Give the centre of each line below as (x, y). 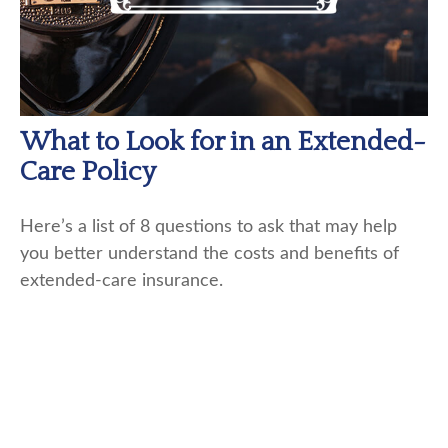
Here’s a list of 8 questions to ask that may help (208, 227)
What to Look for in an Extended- (223, 142)
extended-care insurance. (121, 281)
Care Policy (88, 172)
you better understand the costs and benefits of (209, 254)
